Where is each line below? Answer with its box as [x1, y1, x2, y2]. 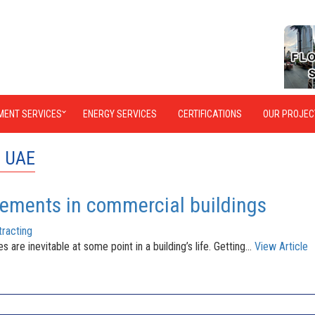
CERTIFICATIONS [178, 108, 242, 120]
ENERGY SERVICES [83, 108, 157, 120]
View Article [255, 239, 308, 253]
